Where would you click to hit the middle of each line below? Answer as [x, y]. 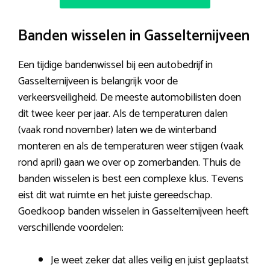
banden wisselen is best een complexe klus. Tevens [131, 179]
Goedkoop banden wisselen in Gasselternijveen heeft [133, 211]
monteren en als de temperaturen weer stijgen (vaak [131, 146]
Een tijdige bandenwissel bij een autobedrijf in [115, 65]
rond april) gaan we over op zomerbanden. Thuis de [129, 162]
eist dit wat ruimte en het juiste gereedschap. [115, 195]
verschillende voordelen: [71, 228]
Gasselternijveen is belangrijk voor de [98, 81]
